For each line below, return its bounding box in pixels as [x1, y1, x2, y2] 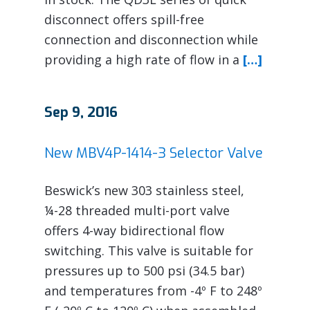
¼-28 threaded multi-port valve [44, 201, 230, 219]
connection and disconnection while [44, 30, 258, 48]
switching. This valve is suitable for [44, 241, 253, 259]
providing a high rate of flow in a [44, 51, 243, 68]
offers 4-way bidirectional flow [44, 221, 224, 239]
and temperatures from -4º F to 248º [44, 282, 262, 299]
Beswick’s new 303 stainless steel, [44, 181, 244, 199]
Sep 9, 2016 [44, 102, 118, 122]
